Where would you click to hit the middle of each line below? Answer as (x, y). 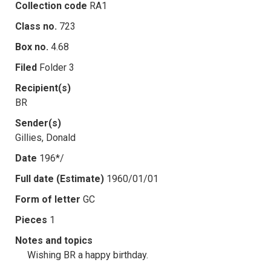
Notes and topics (54, 240)
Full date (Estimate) (60, 178)
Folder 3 (57, 67)
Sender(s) (38, 123)
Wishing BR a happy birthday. (88, 255)
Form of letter (48, 199)
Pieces (31, 220)
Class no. (36, 26)
